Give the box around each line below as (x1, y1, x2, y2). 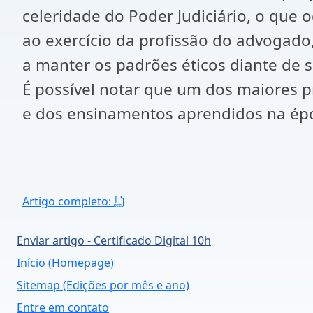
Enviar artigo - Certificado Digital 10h (17, 233, 211, 248)
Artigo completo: (22, 194, 114, 209)
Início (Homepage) (17, 255, 114, 270)
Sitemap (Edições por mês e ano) (17, 277, 189, 293)
